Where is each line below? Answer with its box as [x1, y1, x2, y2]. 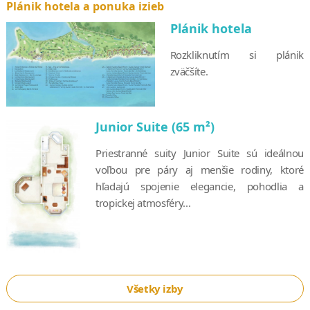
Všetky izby [126, 281, 184, 295]
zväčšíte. [170, 64, 208, 78]
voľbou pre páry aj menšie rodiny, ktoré [95, 163, 304, 177]
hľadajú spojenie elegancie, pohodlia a [95, 179, 304, 194]
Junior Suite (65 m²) [95, 118, 215, 136]
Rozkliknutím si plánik [170, 47, 304, 62]
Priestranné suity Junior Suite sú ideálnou [95, 146, 304, 161]
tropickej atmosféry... [95, 196, 191, 210]
